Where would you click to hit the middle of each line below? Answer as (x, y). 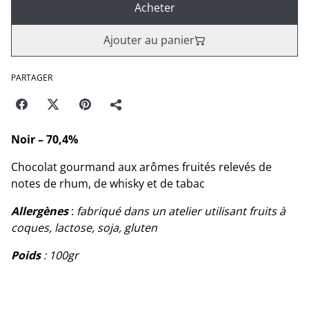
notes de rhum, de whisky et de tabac (108, 183)
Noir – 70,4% (44, 139)
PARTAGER (32, 78)
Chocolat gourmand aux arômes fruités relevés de (141, 167)
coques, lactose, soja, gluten (84, 228)
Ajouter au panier (149, 40)
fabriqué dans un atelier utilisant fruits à (180, 211)
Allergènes (40, 211)
